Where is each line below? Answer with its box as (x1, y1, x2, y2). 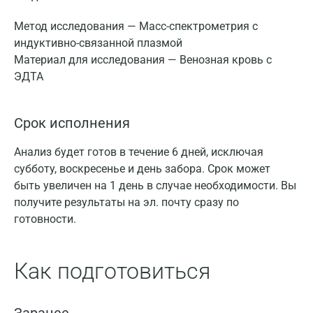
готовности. (14, 212, 76, 226)
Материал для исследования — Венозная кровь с (14, 53, 272, 66)
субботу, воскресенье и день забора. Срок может (14, 162, 270, 175)
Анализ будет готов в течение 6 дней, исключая (14, 145, 263, 159)
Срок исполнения (14, 115, 130, 131)
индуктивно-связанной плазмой (14, 36, 182, 50)
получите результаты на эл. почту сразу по (14, 196, 239, 209)
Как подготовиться (14, 258, 210, 284)
